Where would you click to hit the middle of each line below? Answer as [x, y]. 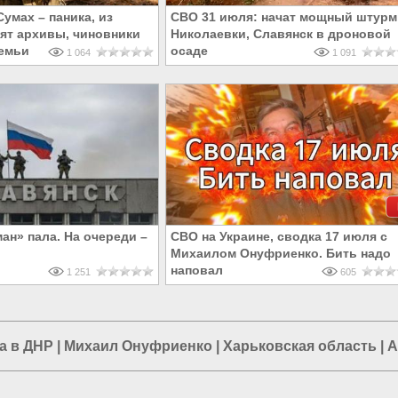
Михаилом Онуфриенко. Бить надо [281, 254]
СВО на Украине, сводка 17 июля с [279, 237]
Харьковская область [300, 346]
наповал [197, 271]
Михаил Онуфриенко [138, 346]
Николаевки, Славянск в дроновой [281, 34]
